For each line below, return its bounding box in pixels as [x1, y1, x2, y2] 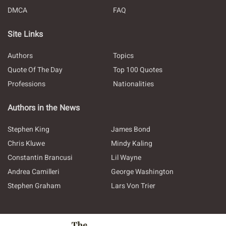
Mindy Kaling [110, 138, 152, 149]
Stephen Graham [8, 181, 61, 191]
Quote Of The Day [8, 65, 63, 75]
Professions [8, 79, 45, 89]
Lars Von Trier [110, 181, 155, 191]
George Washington [110, 166, 174, 177]
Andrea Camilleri [8, 166, 60, 177]
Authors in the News [8, 102, 80, 114]
